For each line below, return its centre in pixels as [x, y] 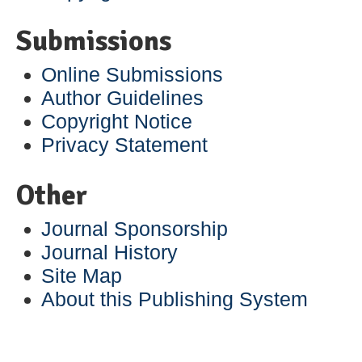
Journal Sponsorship [135, 228]
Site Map [82, 275]
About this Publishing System [175, 299]
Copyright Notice [117, 121]
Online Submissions [133, 74]
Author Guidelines [123, 97]
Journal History [110, 252]
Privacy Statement [125, 144]
